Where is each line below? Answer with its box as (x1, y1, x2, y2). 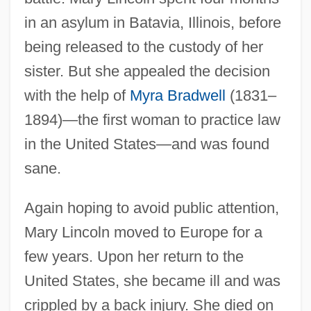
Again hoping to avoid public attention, (24, 199, 279, 217)
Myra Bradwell (129, 86, 226, 104)
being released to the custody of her (24, 37, 263, 56)
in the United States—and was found (24, 135, 269, 153)
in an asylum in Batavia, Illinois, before (24, 13, 281, 31)
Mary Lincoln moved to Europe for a (24, 223, 262, 241)
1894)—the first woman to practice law (24, 110, 280, 128)
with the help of (24, 86, 130, 104)
